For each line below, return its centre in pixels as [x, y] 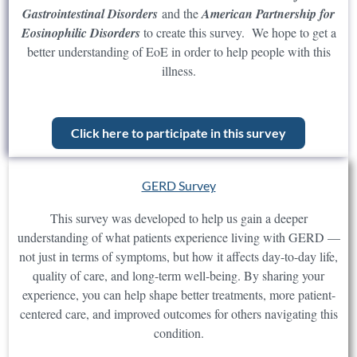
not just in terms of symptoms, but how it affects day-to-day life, [178, 257]
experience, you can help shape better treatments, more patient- [178, 295]
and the [180, 14]
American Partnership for [268, 14]
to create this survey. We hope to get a [239, 33]
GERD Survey [178, 186]
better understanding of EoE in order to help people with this [178, 52]
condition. [178, 333]
